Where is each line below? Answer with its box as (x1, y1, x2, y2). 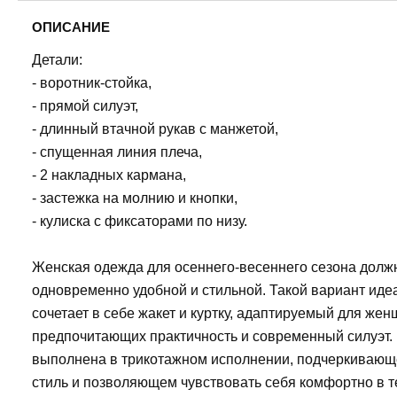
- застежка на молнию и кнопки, (32, 191, 237, 206)
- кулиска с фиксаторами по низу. (32, 214, 247, 229)
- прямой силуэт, (32, 98, 138, 113)
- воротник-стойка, (32, 75, 152, 90)
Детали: (32, 52, 82, 67)
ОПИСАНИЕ (32, 19, 110, 35)
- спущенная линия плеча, (32, 144, 202, 160)
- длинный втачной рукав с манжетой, (32, 121, 278, 136)
